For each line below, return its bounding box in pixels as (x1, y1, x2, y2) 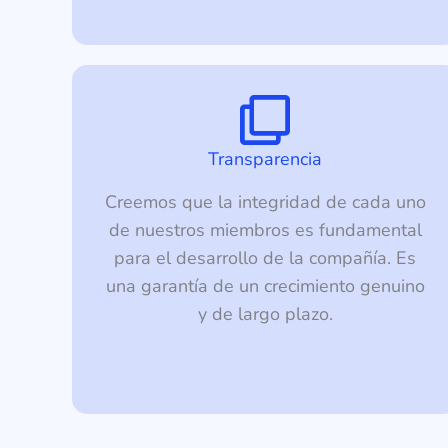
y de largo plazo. (197, 302, 333, 327)
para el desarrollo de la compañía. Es (114, 246, 417, 271)
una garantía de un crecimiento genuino (105, 274, 425, 299)
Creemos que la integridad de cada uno (104, 190, 426, 215)
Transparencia (208, 147, 323, 172)
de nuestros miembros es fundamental (108, 218, 422, 243)
